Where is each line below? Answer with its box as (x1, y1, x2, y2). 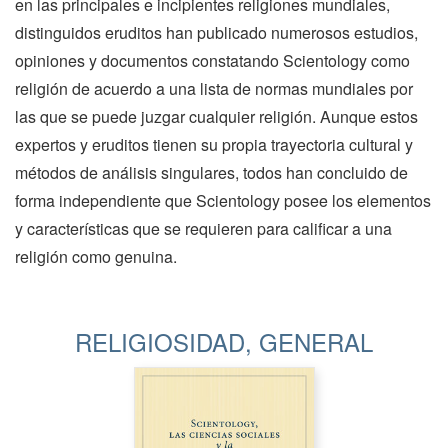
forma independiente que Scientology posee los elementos (15, 188, 431, 212)
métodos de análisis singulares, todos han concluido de (15, 160, 408, 184)
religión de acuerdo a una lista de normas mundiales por (15, 76, 413, 100)
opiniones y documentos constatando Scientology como (15, 48, 410, 72)
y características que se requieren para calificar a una (15, 216, 392, 240)
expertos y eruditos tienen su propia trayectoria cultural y (15, 132, 413, 156)
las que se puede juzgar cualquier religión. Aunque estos (15, 104, 418, 128)
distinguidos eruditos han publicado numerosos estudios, (15, 20, 418, 44)
